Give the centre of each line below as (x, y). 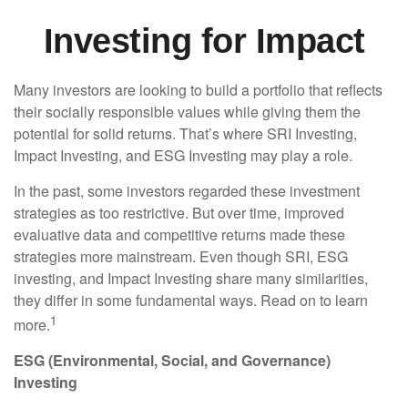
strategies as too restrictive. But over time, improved (179, 213)
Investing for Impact (204, 41)
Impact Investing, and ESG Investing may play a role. (183, 155)
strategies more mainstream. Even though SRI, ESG (181, 256)
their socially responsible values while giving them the (187, 112)
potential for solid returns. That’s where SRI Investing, (185, 133)
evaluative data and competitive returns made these (179, 235)
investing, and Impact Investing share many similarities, (191, 278)
